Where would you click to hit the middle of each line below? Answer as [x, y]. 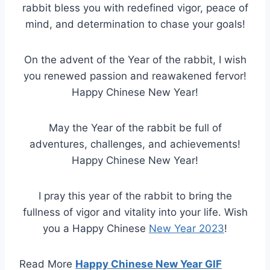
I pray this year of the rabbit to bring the [135, 196]
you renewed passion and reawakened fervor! [135, 76]
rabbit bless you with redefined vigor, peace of [135, 8]
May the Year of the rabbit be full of [135, 128]
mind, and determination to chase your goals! [135, 24]
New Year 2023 [187, 229]
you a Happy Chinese [96, 229]
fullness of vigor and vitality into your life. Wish [135, 212]
